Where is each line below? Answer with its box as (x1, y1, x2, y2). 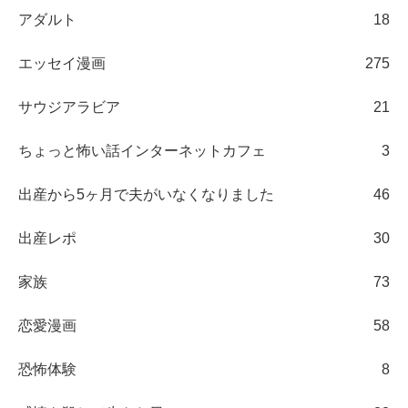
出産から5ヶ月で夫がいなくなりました (18, 187, 274, 203)
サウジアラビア (18, 99, 120, 116)
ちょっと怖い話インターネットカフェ (18, 143, 266, 159)
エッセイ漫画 (18, 56, 106, 72)
